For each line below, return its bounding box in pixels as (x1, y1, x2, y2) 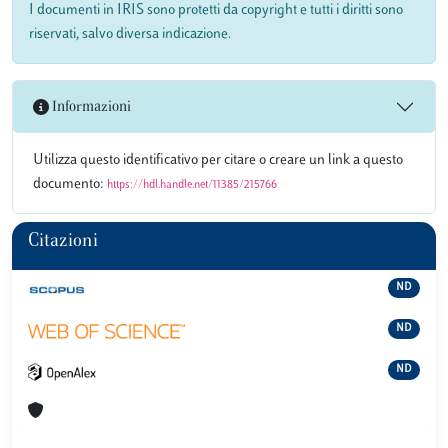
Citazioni (28, 233, 98, 251)
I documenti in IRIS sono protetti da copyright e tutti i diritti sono (29, 3, 403, 18)
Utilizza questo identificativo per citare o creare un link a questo (33, 153, 403, 168)
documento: (33, 177, 107, 192)
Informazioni (49, 99, 131, 115)
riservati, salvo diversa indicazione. (29, 27, 231, 42)
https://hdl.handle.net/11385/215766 (107, 179, 277, 191)
